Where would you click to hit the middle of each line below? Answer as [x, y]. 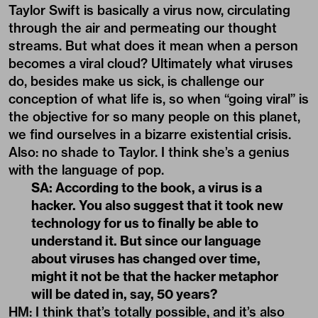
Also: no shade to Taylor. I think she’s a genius [149, 152]
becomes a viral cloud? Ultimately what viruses [151, 63]
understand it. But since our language [146, 241]
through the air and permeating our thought [143, 28]
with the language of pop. [86, 170]
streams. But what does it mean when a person [153, 45]
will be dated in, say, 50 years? [124, 294]
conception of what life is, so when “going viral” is [159, 99]
